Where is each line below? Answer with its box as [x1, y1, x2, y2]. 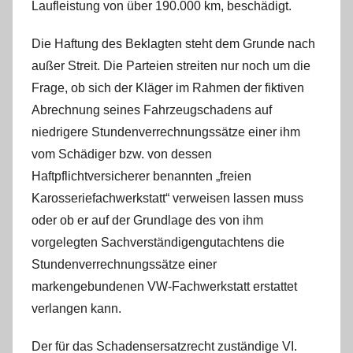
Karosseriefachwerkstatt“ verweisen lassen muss [32, 191, 303, 205]
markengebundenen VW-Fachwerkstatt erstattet [32, 280, 297, 293]
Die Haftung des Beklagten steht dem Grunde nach [32, 37, 315, 50]
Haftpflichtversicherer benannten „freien [32, 169, 251, 183]
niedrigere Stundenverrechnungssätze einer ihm [32, 125, 300, 139]
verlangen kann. [32, 302, 121, 315]
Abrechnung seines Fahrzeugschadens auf [32, 103, 272, 117]
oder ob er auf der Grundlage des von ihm [32, 214, 263, 227]
